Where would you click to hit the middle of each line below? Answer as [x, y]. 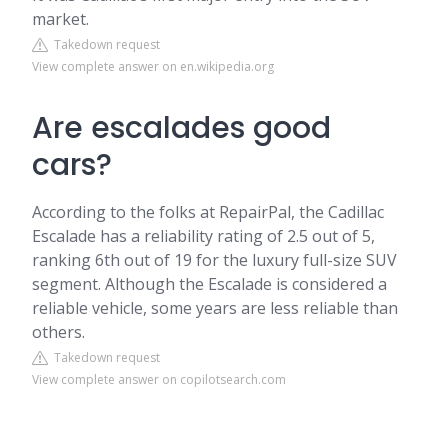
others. [58, 332]
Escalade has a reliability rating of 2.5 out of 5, [203, 236]
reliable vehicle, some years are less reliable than [215, 308]
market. [60, 19]
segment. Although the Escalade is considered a [209, 284]
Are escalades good [181, 128]
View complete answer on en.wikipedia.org [153, 66]
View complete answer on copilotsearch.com [159, 379]
